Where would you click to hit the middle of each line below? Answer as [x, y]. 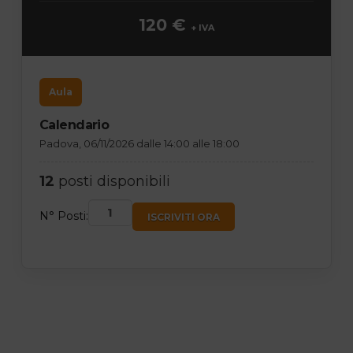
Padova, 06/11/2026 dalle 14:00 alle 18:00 [139, 143]
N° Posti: [63, 216]
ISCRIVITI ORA [183, 217]
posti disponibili [112, 181]
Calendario [74, 124]
